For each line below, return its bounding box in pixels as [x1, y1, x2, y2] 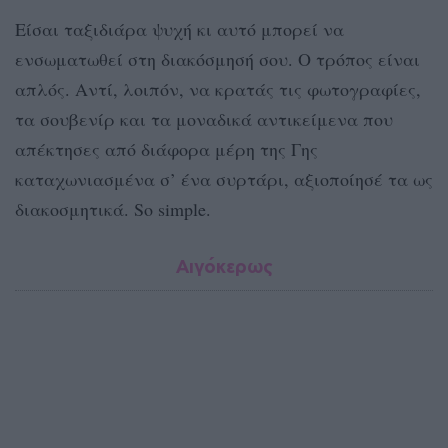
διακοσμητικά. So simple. [15, 197, 211, 222]
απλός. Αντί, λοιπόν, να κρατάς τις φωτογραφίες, [15, 77, 421, 102]
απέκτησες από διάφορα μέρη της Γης [15, 137, 318, 162]
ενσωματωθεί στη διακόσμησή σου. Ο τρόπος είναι [15, 47, 420, 72]
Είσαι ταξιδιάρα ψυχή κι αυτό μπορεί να [15, 17, 344, 42]
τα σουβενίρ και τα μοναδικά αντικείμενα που [15, 107, 393, 132]
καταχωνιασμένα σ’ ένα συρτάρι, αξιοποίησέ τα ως [15, 167, 433, 192]
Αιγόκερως [175, 255, 273, 278]
